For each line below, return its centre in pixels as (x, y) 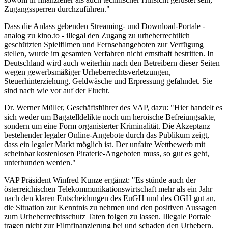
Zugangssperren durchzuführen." (57, 9)
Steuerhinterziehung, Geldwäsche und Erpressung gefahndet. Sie (108, 81)
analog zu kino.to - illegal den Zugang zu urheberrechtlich (97, 35)
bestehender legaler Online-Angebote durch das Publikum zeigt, (107, 135)
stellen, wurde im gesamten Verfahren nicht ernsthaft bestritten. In (109, 53)
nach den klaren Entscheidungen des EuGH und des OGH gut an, (110, 198)
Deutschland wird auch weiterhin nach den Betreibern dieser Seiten (112, 63)
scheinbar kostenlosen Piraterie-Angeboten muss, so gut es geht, (107, 153)
